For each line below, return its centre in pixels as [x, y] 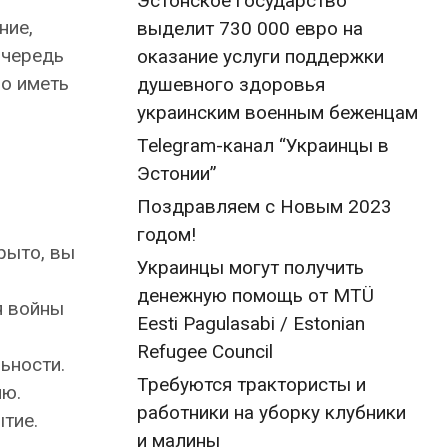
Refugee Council [205, 351]
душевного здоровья [231, 84]
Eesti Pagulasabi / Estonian [251, 323]
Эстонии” [177, 173]
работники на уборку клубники [271, 412]
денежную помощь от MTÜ [255, 295]
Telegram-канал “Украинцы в [263, 145]
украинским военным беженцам [277, 112]
